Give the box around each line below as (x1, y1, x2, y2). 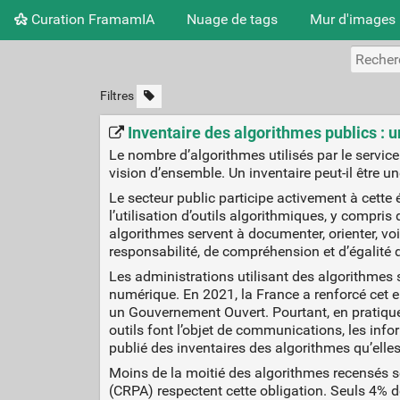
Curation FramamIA (28, 10, 154, 28)
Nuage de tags (187, 10, 278, 28)
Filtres (99, 88, 134, 104)
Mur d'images (310, 10, 396, 28)
